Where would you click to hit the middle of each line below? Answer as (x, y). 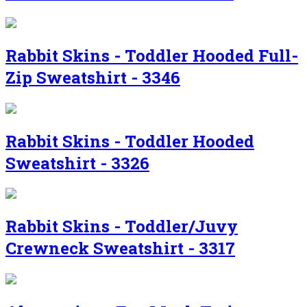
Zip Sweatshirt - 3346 (93, 77)
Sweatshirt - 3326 (77, 163)
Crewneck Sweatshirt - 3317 (120, 248)
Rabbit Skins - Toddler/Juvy (122, 226)
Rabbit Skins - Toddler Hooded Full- (152, 55)
